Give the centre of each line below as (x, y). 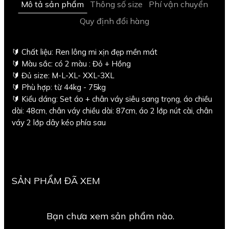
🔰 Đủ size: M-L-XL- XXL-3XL (63, 75)
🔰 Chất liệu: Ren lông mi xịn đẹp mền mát (85, 52)
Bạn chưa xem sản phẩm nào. (111, 216)
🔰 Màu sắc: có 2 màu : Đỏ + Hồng (71, 63)
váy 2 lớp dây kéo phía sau (59, 122)
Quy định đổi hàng (114, 21)
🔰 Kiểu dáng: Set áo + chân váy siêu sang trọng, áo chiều (112, 99)
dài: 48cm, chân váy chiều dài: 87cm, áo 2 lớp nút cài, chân (112, 110)
